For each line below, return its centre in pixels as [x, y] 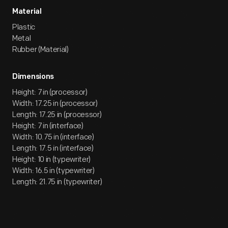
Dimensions [33, 77]
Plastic [24, 27]
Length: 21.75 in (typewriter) [57, 182]
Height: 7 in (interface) [48, 126]
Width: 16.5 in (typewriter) [53, 171]
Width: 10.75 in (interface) [53, 137]
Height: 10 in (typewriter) [52, 160]
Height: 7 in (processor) [50, 92]
